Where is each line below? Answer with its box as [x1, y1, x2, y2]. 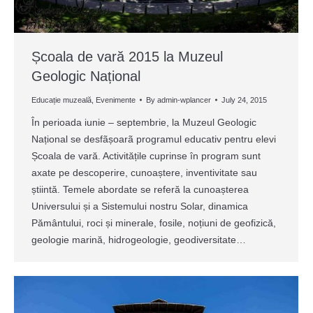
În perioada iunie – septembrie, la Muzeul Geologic [31, 116, 256, 128]
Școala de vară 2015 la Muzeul [31, 48, 223, 64]
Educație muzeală [31, 95, 92, 104]
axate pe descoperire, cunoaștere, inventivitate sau [31, 166, 257, 178]
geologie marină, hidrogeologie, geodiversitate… [31, 233, 246, 245]
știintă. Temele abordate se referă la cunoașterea [31, 183, 249, 195]
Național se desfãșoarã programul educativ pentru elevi [31, 133, 276, 145]
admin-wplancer [157, 95, 211, 104]
